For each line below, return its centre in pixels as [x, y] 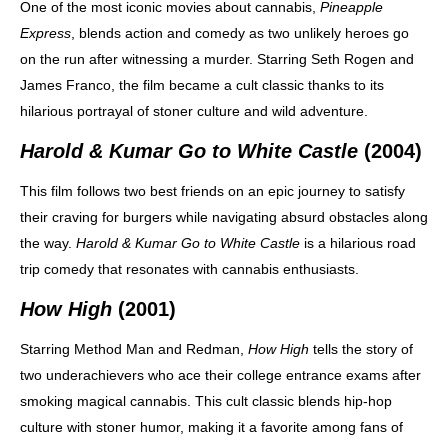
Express [45, 32]
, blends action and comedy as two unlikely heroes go [240, 32]
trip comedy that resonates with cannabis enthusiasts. [189, 268]
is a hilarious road [358, 242]
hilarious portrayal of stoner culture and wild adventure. [194, 110]
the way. [48, 242]
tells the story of [361, 348]
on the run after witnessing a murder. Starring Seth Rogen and [217, 58]
